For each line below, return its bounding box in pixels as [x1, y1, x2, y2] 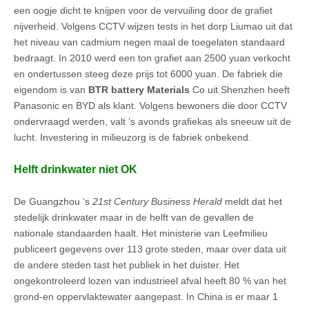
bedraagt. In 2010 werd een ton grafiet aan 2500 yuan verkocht [14, 52, 290, 64]
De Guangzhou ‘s [14, 195, 92, 207]
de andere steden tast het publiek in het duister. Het [14, 259, 239, 270]
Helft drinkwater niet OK [14, 163, 137, 176]
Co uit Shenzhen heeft [190, 84, 290, 96]
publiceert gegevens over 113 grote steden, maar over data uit [14, 243, 286, 255]
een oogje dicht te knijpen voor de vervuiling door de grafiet [14, 5, 272, 17]
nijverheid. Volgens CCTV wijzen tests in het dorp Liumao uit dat [14, 21, 292, 32]
